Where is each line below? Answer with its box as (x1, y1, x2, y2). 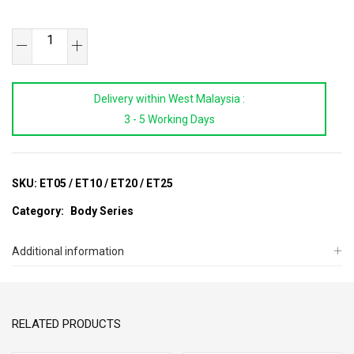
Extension (11, 32, 62, 45)
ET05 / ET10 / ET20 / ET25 (40, 177, 173, 190)
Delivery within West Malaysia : (93, 92, 245, 106)
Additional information (12, 245, 124, 258)
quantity (11, 114, 54, 127)
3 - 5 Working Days (123, 113, 215, 126)
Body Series (70, 205, 134, 218)
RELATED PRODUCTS (12, 317, 121, 332)
